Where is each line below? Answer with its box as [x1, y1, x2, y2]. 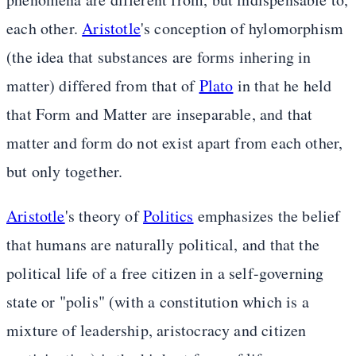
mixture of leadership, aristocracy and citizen [6, 319, 307, 342]
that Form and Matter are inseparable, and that [6, 103, 313, 126]
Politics [143, 205, 194, 227]
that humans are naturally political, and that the [6, 234, 320, 256]
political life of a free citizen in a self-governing [6, 262, 324, 284]
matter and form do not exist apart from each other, [6, 132, 343, 154]
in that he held [233, 75, 332, 97]
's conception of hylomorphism [140, 17, 344, 40]
